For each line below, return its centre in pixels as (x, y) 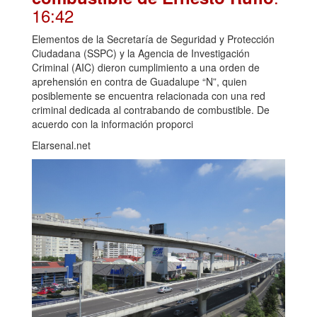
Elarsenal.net (61, 145)
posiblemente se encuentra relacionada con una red (149, 96)
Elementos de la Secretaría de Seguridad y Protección (153, 39)
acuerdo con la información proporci (113, 124)
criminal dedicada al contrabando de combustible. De (151, 110)
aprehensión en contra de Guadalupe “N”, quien (139, 82)
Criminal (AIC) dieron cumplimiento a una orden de (146, 68)
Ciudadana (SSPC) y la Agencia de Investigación (141, 53)
